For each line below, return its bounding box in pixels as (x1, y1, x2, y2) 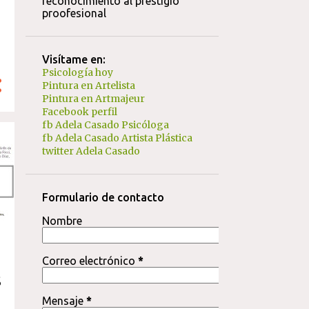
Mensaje (41, 295, 86, 307)
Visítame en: (41, 53, 106, 66)
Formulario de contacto (41, 191, 164, 203)
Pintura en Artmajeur (41, 92, 145, 105)
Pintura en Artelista (41, 79, 135, 92)
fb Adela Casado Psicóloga (41, 119, 169, 131)
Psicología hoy (41, 66, 113, 79)
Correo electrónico (41, 255, 138, 267)
